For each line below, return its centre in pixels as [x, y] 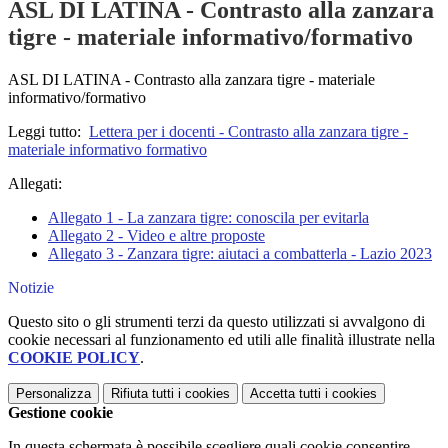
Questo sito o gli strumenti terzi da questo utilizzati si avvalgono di [216, 322]
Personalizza [53, 394]
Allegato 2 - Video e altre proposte [156, 236]
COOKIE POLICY [74, 358]
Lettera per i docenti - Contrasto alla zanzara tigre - [248, 132]
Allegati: [35, 184]
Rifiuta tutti [142, 394]
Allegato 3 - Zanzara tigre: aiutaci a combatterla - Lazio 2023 [240, 254]
